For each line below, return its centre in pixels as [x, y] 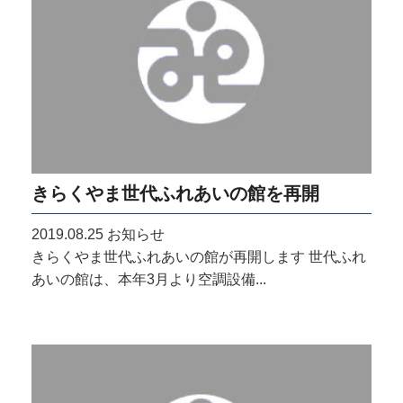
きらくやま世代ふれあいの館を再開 [175, 193]
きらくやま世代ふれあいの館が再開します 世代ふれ [199, 256]
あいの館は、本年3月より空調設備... [149, 279]
